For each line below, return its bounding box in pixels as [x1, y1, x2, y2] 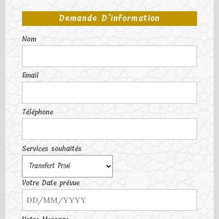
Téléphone [22, 107, 53, 118]
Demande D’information [59, 12, 160, 25]
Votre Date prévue [22, 177, 80, 189]
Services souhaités [22, 143, 82, 154]
